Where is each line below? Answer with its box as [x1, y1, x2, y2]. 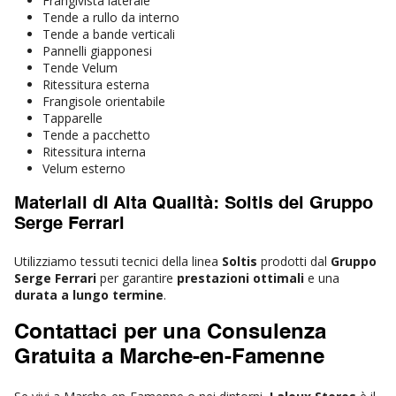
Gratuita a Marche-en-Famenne [14, 346, 324, 369]
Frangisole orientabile [42, 92, 165, 110]
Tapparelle [42, 109, 103, 126]
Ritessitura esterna [42, 75, 149, 93]
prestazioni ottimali [177, 269, 304, 286]
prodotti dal [257, 252, 331, 270]
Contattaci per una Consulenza [14, 322, 326, 344]
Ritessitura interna [42, 142, 146, 160]
